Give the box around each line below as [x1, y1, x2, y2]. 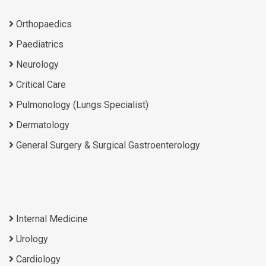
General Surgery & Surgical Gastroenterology [14, 139, 200, 151]
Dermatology [14, 119, 69, 131]
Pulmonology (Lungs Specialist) [14, 99, 148, 110]
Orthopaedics [14, 18, 72, 30]
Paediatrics [14, 38, 64, 50]
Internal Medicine [14, 213, 88, 224]
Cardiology [14, 253, 61, 265]
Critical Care [14, 78, 66, 90]
